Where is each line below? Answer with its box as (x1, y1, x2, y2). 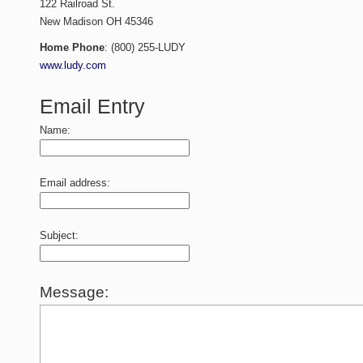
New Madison (40, 15, 104, 28)
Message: (40, 284, 109, 301)
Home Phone (40, 41, 105, 53)
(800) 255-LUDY (111, 41, 186, 53)
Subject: (40, 229, 79, 241)
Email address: (40, 177, 111, 189)
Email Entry (40, 96, 146, 117)
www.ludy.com (40, 59, 107, 71)
